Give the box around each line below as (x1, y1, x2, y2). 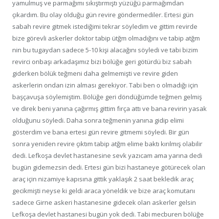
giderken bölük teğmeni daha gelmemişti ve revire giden (12, 69, 178, 78)
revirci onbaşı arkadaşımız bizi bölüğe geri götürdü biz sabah (12, 57, 192, 66)
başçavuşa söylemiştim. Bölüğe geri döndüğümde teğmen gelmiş (12, 92, 202, 102)
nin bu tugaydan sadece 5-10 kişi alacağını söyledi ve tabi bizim (12, 45, 198, 55)
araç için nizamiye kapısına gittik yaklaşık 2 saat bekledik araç (12, 175, 194, 184)
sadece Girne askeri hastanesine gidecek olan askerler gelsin (12, 198, 196, 207)
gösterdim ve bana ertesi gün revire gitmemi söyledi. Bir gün (12, 128, 189, 137)
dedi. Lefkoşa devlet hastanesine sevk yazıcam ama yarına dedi (12, 151, 202, 160)
